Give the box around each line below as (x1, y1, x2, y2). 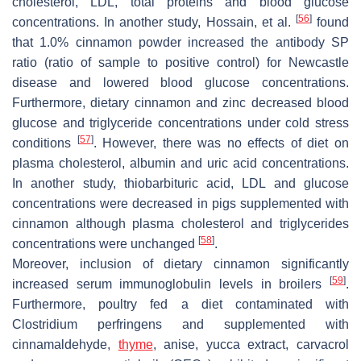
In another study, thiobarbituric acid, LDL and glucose (12, 176, 349, 190)
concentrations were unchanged (12, 236, 198, 251)
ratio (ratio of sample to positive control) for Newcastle (12, 55, 349, 69)
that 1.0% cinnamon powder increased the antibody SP (12, 35, 349, 49)
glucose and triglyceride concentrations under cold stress (12, 115, 349, 130)
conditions (12, 135, 77, 150)
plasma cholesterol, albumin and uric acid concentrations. (12, 156, 349, 170)
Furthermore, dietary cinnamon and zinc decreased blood (12, 95, 349, 110)
